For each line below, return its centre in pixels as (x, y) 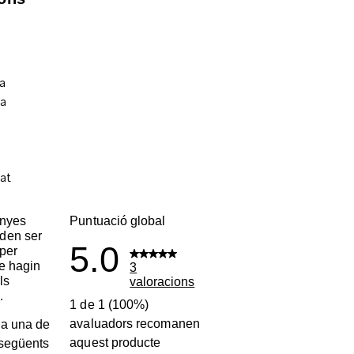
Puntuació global (118, 221)
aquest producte (115, 343)
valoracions (162, 282)
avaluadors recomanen (135, 324)
